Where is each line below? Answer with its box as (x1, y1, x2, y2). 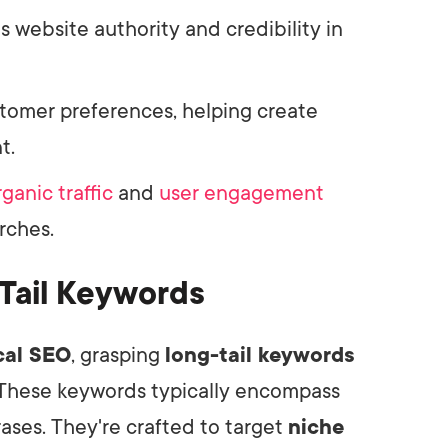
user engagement (159, 180, 324, 205)
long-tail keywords (165, 342, 355, 367)
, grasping (71, 342, 165, 367)
